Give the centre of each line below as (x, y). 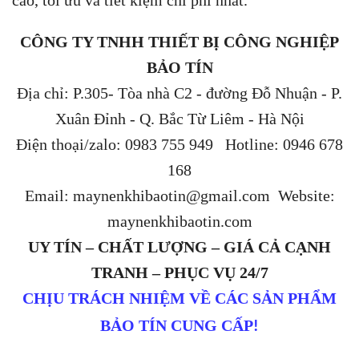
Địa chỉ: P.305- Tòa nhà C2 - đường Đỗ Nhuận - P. (179, 93)
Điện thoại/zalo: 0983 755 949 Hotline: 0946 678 (179, 145)
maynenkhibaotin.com (179, 222)
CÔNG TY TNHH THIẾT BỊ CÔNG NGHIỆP (179, 42)
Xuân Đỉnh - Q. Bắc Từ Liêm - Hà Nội (179, 119)
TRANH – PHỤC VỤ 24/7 (179, 273)
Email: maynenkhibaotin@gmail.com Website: (179, 196)
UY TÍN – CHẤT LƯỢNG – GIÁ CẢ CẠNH (179, 247)
